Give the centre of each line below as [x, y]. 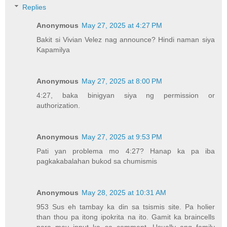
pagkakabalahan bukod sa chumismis [97, 161]
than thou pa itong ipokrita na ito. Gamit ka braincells [126, 217]
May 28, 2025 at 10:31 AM [124, 193]
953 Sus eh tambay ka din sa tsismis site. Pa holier [126, 207]
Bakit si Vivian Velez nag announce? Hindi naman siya [126, 40]
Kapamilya [53, 50]
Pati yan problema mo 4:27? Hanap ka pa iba [126, 151]
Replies [34, 7]
